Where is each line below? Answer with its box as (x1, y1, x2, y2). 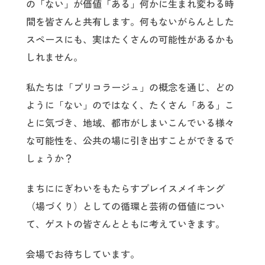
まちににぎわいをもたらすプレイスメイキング (26, 182, 225, 195)
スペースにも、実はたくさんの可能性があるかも (26, 34, 234, 46)
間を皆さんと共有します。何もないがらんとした (26, 16, 234, 28)
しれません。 (26, 51, 83, 64)
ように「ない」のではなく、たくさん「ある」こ (26, 99, 234, 112)
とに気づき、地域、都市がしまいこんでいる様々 (26, 117, 234, 130)
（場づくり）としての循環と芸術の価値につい (26, 200, 225, 212)
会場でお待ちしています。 (26, 248, 140, 260)
